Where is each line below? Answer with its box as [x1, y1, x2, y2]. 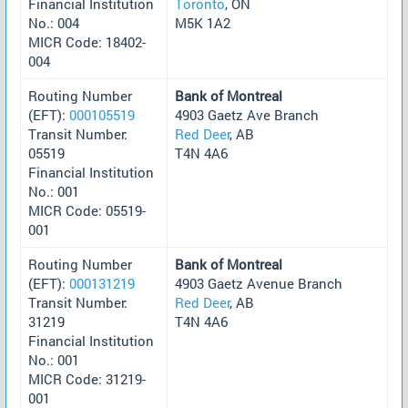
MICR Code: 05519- [28, 200, 146, 219]
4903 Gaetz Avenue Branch [175, 273, 342, 292]
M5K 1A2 [175, 13, 230, 32]
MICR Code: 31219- [28, 369, 146, 388]
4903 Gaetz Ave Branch [175, 105, 319, 124]
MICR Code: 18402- [28, 32, 146, 51]
